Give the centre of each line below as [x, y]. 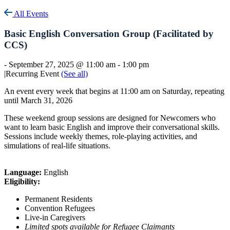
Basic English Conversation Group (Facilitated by [109, 33]
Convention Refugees [60, 208]
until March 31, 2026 [38, 101]
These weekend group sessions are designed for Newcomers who [110, 118]
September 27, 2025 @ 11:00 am [62, 65]
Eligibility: [22, 182]
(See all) [74, 74]
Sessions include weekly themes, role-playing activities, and [101, 137]
